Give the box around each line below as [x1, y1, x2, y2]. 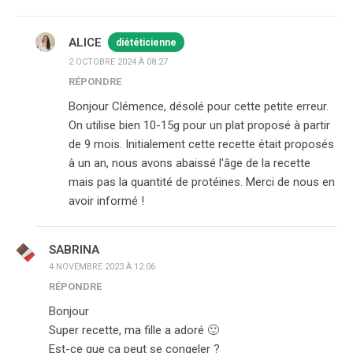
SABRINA [49, 243, 99, 258]
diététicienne [116, 37, 176, 49]
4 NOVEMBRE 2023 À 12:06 [49, 262, 155, 273]
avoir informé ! [69, 194, 144, 209]
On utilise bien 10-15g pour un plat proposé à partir [69, 118, 330, 133]
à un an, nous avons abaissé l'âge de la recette [69, 156, 310, 171]
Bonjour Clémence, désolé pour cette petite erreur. [69, 99, 329, 114]
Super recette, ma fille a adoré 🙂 [49, 323, 219, 338]
